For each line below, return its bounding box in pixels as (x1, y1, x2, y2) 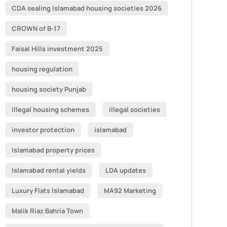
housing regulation (11, 64, 72, 73)
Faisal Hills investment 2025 (11, 44, 103, 53)
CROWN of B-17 (11, 24, 60, 33)
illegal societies (108, 105, 160, 114)
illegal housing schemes (11, 105, 89, 114)
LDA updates (105, 166, 146, 175)
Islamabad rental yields (11, 166, 86, 175)
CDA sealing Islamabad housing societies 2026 (11, 4, 162, 13)
